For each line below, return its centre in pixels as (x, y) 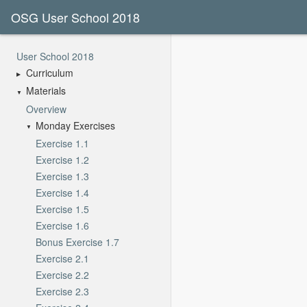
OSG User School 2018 (75, 17)
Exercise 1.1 (62, 143)
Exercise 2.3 (62, 291)
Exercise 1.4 (62, 192)
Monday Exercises (75, 125)
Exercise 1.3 (62, 176)
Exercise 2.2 (62, 274)
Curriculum (50, 73)
